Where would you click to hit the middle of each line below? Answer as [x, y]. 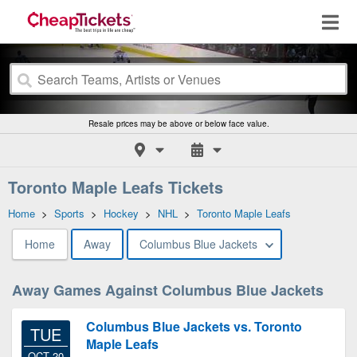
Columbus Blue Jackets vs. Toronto [194, 326]
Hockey [121, 213]
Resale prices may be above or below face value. [178, 124]
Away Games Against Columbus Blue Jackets [168, 290]
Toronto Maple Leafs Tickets [116, 187]
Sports [69, 213]
